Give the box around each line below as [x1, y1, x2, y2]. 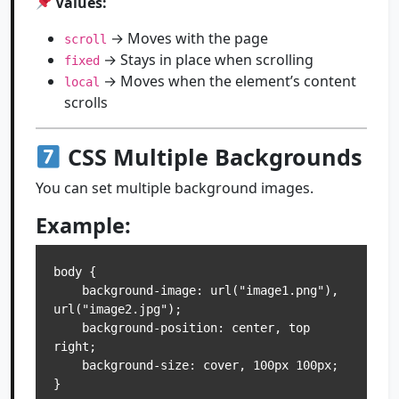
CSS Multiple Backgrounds [61, 142, 362, 172]
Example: [36, 211, 131, 240]
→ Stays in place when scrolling [100, 50, 313, 69]
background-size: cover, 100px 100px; [53, 358, 82, 372]
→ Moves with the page [107, 28, 268, 48]
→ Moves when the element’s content [100, 71, 356, 91]
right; [53, 339, 96, 354]
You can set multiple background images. [36, 178, 313, 198]
